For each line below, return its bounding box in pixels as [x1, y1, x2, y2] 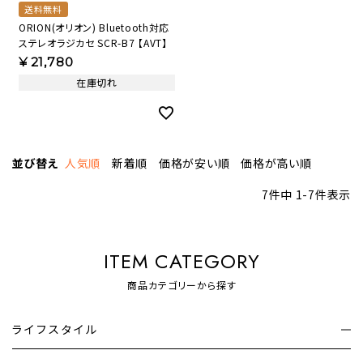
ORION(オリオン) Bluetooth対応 [19, 19, 170, 34]
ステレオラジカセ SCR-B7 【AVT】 [19, 35, 168, 49]
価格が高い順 [241, 154, 312, 171]
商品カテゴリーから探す [126, 278, 237, 293]
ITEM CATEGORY [103, 246, 260, 275]
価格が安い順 [159, 154, 230, 171]
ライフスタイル [12, 321, 99, 338]
